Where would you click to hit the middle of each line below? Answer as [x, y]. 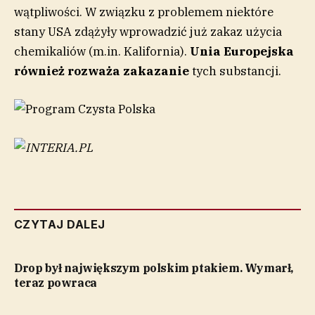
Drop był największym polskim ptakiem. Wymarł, [154, 268]
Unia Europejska [242, 51]
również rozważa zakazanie [102, 71]
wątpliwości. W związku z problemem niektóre [144, 12]
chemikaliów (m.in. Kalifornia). [102, 51]
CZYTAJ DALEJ [60, 224]
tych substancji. [235, 71]
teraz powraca [56, 282]
